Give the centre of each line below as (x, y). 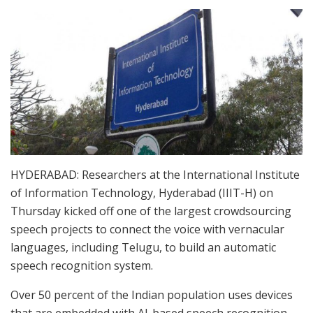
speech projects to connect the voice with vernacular (147, 229)
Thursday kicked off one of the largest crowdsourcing (151, 211)
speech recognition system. (82, 265)
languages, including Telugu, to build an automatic (143, 247)
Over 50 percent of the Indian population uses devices (152, 294)
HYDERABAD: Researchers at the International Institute (155, 174)
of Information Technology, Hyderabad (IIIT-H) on (142, 192)
